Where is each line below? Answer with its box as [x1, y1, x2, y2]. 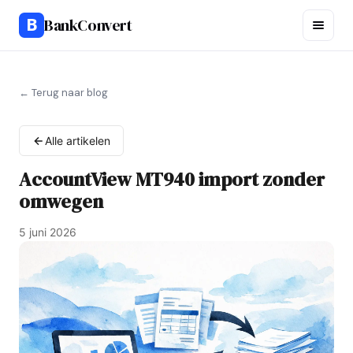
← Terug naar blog [19, 86, 108, 99]
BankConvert [44, 14, 132, 36]
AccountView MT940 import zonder [19, 166, 325, 192]
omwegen [19, 188, 103, 214]
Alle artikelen [45, 134, 110, 147]
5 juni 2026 [19, 225, 76, 239]
